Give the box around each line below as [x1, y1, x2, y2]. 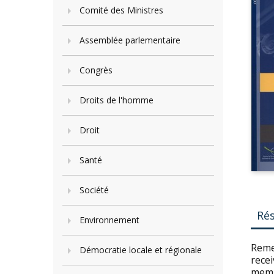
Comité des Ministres [80, 4, 163, 16]
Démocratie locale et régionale [80, 244, 202, 256]
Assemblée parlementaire [80, 34, 180, 46]
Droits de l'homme [80, 94, 154, 106]
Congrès [80, 64, 113, 76]
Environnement [80, 214, 139, 226]
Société [80, 184, 109, 196]
